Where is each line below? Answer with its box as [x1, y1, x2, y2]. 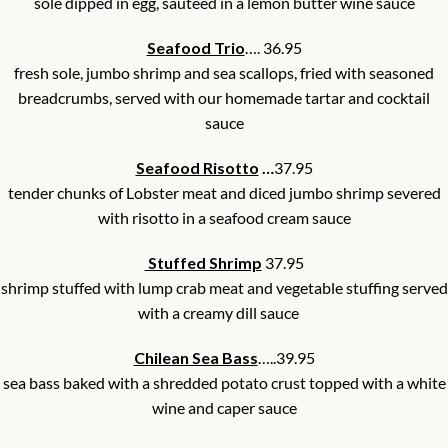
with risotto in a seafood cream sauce [97, 208, 351, 228]
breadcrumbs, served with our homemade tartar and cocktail [18, 88, 430, 108]
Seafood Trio [146, 38, 245, 58]
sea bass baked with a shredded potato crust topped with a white [2, 373, 446, 393]
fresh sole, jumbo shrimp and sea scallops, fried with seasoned [14, 63, 434, 83]
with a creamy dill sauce [137, 303, 311, 323]
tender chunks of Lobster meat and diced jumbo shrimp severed [7, 183, 441, 203]
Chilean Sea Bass [133, 348, 258, 368]
